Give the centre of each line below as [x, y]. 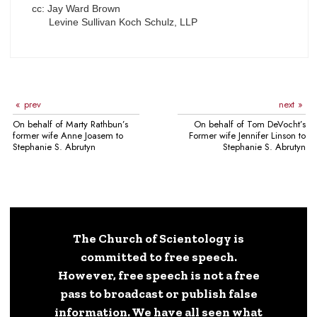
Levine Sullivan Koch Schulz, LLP [114, 22]
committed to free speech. [158, 256]
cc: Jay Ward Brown [76, 9]
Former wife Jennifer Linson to [247, 135]
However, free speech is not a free [158, 275]
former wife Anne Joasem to [68, 135]
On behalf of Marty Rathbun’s [70, 124]
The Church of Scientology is [158, 238]
